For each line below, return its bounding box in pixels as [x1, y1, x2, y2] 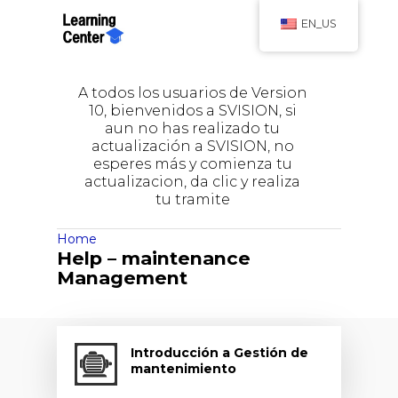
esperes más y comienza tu [92, 155, 292, 172]
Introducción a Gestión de [130, 345, 308, 362]
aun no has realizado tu [105, 119, 280, 137]
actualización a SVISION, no [91, 137, 294, 155]
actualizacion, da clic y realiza [84, 172, 300, 190]
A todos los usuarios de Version [77, 84, 307, 101]
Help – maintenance [57, 246, 251, 269]
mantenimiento [130, 361, 236, 378]
